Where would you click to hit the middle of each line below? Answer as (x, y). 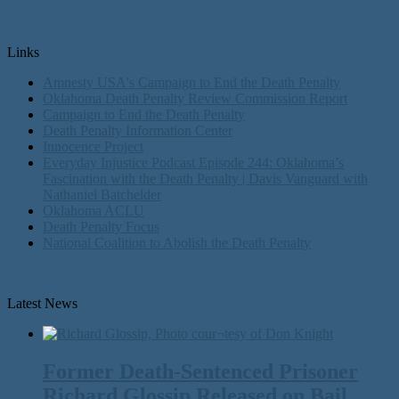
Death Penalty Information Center (138, 131)
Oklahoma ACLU (94, 211)
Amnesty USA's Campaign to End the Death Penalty (191, 83)
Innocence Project (93, 147)
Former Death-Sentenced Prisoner (200, 372)
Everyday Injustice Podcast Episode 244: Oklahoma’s (193, 163)
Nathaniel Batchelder (102, 195)
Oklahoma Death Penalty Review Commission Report (195, 99)
